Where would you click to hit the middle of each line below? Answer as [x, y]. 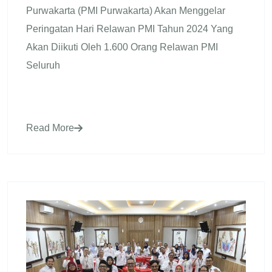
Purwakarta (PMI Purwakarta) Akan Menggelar [126, 10]
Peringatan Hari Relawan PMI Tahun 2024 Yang [130, 29]
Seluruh [43, 65]
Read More [50, 127]
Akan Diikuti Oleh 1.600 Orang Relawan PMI [122, 47]
